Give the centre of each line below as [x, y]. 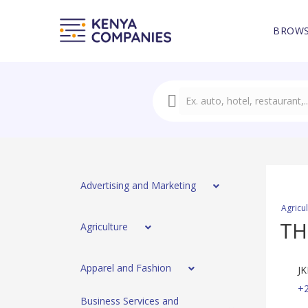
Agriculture [104, 227]
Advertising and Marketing [138, 186]
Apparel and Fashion [126, 268]
